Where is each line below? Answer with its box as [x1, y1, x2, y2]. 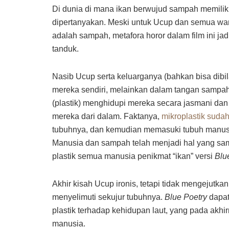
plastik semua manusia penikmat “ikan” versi [52, 152, 215, 161]
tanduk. [52, 44, 79, 54]
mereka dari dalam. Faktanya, [52, 112, 162, 121]
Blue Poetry [165, 193, 209, 202]
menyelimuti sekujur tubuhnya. [52, 193, 165, 202]
